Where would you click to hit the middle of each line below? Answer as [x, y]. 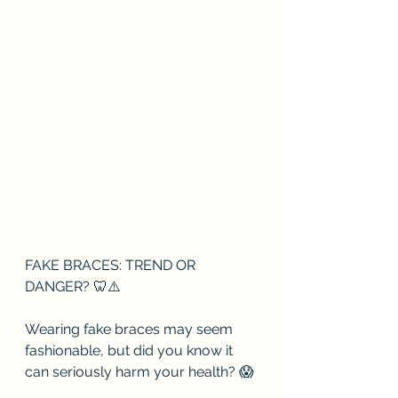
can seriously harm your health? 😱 [139, 372]
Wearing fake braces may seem [131, 330]
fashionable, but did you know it [131, 351]
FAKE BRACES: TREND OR [112, 266]
